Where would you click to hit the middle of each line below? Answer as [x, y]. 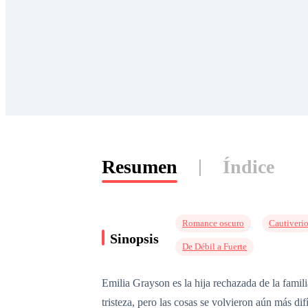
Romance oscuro [213, 223]
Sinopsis [134, 238]
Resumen [140, 167]
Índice [249, 167]
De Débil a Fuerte [214, 246]
